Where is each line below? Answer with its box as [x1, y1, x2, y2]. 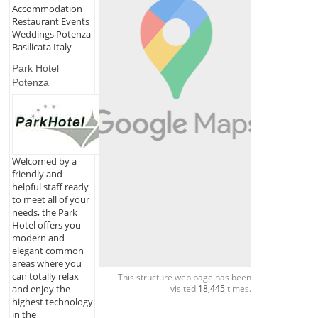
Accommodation [11, 1, 82, 15]
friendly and [11, 168, 62, 181]
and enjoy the [11, 283, 70, 296]
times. [224, 282, 251, 294]
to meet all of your [11, 193, 89, 207]
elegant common [11, 244, 84, 258]
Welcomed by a [11, 155, 77, 168]
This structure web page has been [117, 270, 251, 283]
